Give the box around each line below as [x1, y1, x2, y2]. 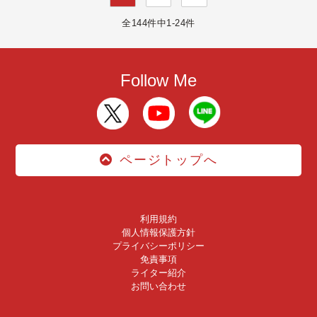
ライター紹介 [131, 267, 186, 279]
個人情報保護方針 [122, 227, 195, 238]
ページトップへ [120, 153, 218, 168]
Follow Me [120, 71, 197, 91]
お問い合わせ [131, 281, 186, 292]
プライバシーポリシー [113, 241, 204, 252]
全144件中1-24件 [122, 18, 195, 29]
